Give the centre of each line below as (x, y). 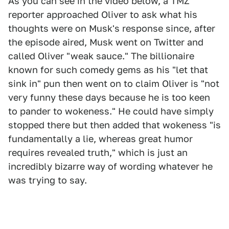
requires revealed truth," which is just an (98, 153)
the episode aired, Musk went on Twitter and (106, 42)
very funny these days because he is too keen (109, 98)
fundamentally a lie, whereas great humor (100, 139)
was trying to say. (48, 180)
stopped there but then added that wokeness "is (114, 125)
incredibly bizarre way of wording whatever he (110, 167)
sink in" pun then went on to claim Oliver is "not (114, 84)
